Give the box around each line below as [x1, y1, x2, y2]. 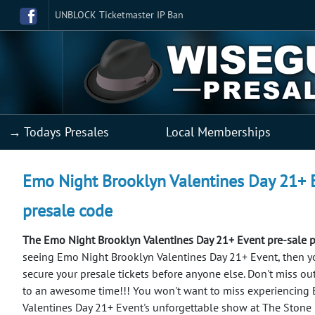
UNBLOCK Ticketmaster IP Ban [55, 8, 184, 21]
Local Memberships [166, 123, 271, 140]
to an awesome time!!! [22, 283, 133, 297]
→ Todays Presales [8, 123, 109, 140]
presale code [22, 199, 112, 221]
